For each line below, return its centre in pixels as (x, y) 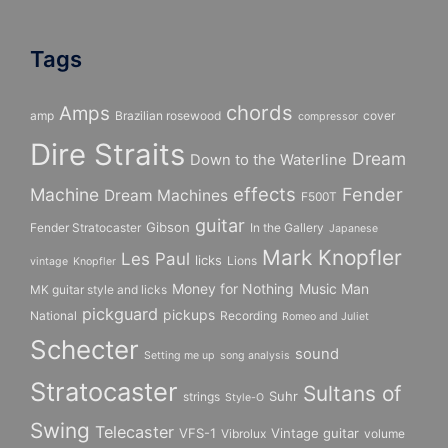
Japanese (353, 228)
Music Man (334, 288)
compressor (328, 116)
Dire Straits (107, 154)
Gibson (168, 227)
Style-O (244, 397)
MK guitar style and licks (98, 289)
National (53, 315)
